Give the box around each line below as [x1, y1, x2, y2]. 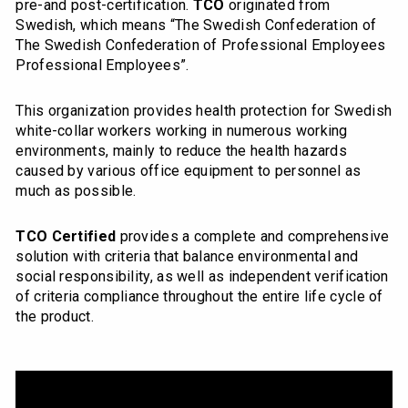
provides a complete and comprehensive [116, 228, 390, 246]
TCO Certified [15, 228, 117, 246]
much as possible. [15, 182, 137, 200]
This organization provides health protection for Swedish [15, 102, 393, 120]
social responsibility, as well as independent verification [15, 268, 389, 286]
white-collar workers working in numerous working [15, 122, 348, 140]
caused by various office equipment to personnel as [15, 162, 362, 180]
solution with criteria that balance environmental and [15, 248, 359, 266]
